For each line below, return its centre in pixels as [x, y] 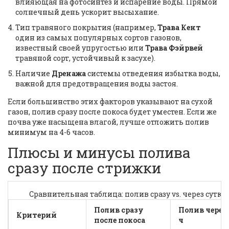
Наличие [33, 74]
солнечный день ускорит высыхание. [87, 12]
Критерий [37, 215]
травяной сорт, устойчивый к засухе [83, 58]
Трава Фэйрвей [174, 48]
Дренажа [69, 74]
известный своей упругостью [71, 48]
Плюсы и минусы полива [99, 153]
